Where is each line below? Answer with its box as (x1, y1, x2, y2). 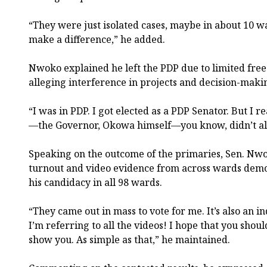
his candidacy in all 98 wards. (29, 175, 162, 189)
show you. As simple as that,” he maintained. (29, 232, 230, 246)
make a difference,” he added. (29, 32, 165, 46)
